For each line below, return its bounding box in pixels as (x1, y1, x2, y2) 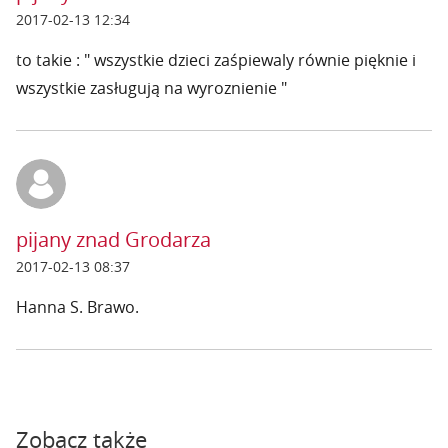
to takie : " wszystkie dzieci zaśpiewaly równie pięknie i (16, 49, 416, 71)
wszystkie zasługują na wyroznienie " (16, 77, 287, 99)
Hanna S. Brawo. (16, 296, 139, 318)
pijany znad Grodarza (16, 226, 211, 253)
